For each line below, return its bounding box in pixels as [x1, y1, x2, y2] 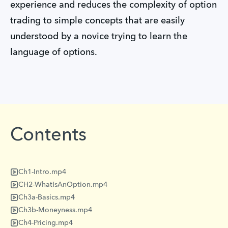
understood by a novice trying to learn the [10, 32, 187, 41]
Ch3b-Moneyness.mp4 [18, 206, 92, 214]
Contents [10, 126, 87, 145]
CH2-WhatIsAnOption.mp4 [18, 181, 107, 188]
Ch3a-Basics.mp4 [18, 193, 75, 201]
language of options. [10, 48, 97, 57]
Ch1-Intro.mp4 [18, 168, 66, 176]
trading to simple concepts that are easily [10, 16, 185, 25]
